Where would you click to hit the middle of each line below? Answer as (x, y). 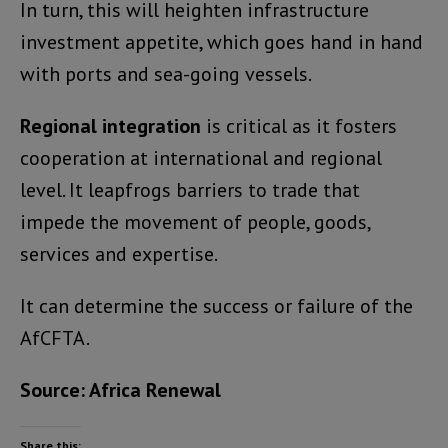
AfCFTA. (55, 337)
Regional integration (110, 125)
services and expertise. (119, 253)
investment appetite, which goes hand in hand (221, 41)
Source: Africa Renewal (120, 389)
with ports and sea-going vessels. (166, 73)
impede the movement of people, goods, (195, 221)
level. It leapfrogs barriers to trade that (190, 189)
